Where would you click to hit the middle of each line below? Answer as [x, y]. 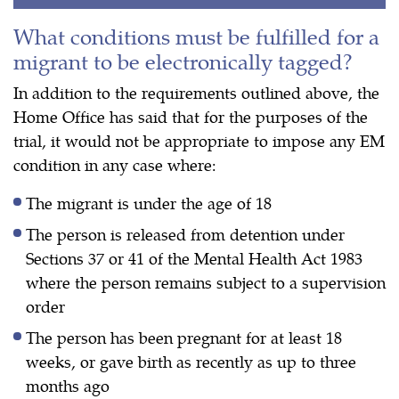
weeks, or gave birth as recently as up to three [191, 361]
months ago [68, 385]
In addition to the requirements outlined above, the [196, 92]
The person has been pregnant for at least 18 [184, 337]
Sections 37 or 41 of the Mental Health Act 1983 [194, 257]
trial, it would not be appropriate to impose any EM [199, 140]
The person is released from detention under [185, 233]
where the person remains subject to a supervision [206, 281]
